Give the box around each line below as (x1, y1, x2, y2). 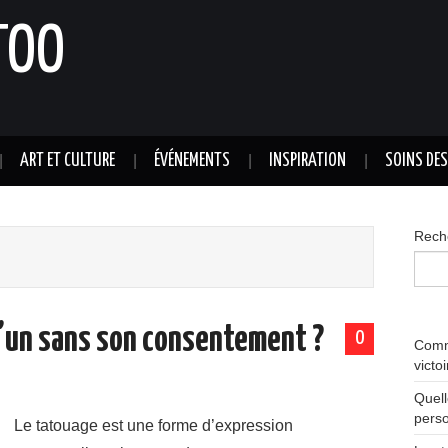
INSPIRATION (269, 152, 346, 170)
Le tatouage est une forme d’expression (14, 417, 293, 434)
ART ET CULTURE (20, 152, 115, 170)
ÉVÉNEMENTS (154, 152, 230, 170)
